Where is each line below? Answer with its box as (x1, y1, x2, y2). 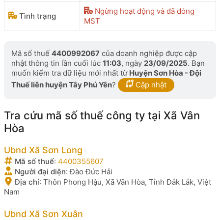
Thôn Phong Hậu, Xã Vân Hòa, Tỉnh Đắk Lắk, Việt (43, 177, 211, 187)
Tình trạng (17, 11, 56, 21)
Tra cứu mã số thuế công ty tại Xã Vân (4, 109, 200, 122)
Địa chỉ (13, 177, 39, 187)
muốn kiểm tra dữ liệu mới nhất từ (11, 68, 129, 78)
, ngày (121, 58, 144, 68)
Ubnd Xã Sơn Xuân (4, 208, 83, 219)
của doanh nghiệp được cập (100, 49, 197, 58)
